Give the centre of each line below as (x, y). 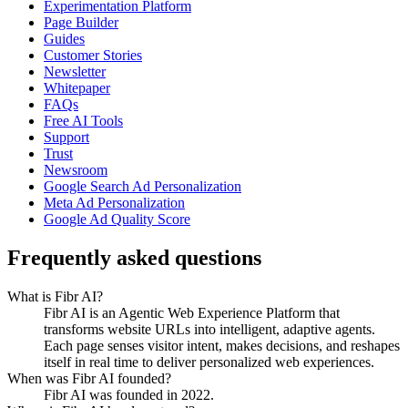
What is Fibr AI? (55, 296)
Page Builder (81, 22)
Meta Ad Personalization (114, 202)
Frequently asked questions (134, 257)
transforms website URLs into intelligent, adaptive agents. (209, 329)
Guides (64, 38)
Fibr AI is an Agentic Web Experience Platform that (192, 312)
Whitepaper (77, 87)
